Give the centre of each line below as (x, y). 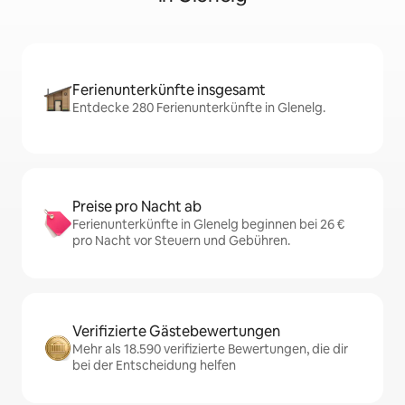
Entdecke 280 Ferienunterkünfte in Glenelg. (199, 108)
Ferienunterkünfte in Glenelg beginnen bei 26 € (208, 224)
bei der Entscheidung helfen (154, 365)
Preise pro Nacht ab (137, 207)
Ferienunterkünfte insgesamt (169, 90)
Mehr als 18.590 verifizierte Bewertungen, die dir (210, 349)
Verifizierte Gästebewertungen (176, 331)
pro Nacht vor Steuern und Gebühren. (181, 240)
